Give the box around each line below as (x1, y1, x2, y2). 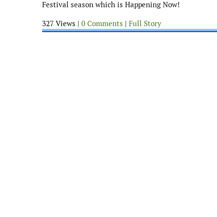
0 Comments (81, 18, 123, 28)
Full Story (129, 18, 161, 28)
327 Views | (42, 18, 81, 28)
